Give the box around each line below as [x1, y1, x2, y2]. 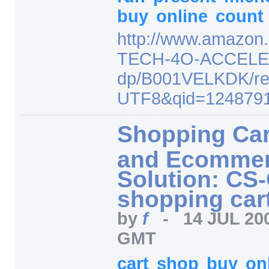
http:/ [117, 29, 156, 49]
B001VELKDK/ [141, 68, 254, 88]
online [156, 6, 213, 26]
